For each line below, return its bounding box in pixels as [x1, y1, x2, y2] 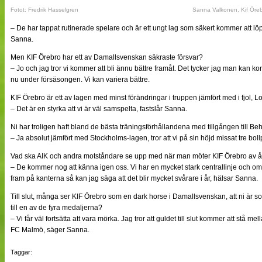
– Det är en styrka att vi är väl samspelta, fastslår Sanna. [11, 104, 187, 113]
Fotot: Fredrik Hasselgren [11, 6, 78, 13]
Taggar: [11, 248, 32, 256]
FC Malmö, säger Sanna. [11, 225, 89, 234]
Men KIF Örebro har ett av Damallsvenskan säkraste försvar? [11, 53, 203, 61]
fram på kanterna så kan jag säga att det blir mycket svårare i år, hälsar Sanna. [11, 174, 258, 182]
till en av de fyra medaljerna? [11, 203, 102, 212]
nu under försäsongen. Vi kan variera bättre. [11, 75, 150, 84]
